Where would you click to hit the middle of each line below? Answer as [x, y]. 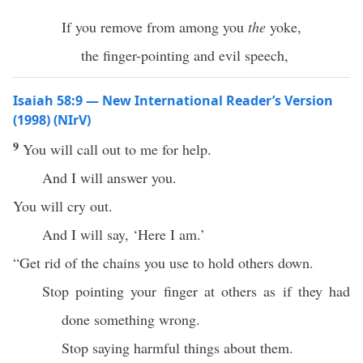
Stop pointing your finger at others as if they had [196, 291]
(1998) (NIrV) [52, 120]
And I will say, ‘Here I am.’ [124, 234]
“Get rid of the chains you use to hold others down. [163, 263]
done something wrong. [131, 319]
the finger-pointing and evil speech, [185, 55]
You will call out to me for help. [117, 149]
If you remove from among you [155, 27]
